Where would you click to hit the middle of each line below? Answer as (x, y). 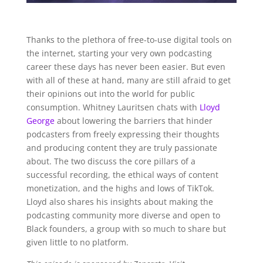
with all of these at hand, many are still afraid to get (128, 80)
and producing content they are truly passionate (122, 148)
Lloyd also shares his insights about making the (119, 202)
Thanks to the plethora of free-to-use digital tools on (129, 40)
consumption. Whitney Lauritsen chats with (113, 107)
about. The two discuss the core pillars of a (111, 161)
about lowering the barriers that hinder (133, 121)
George (40, 121)
